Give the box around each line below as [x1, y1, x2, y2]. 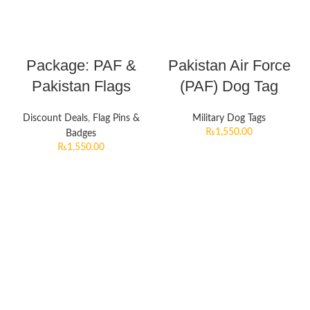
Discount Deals [22, 113, 88, 124]
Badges [66, 129, 96, 139]
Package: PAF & [26, 57, 136, 75]
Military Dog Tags [192, 113, 266, 124]
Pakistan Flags [31, 77, 131, 95]
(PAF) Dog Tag [180, 77, 278, 95]
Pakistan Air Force [167, 57, 291, 75]
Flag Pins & [92, 113, 140, 124]
